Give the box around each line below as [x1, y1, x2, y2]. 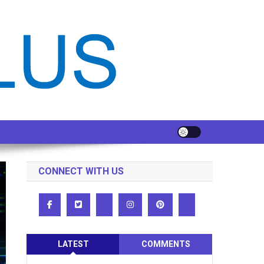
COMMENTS [141, 239, 190, 249]
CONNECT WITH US [38, 166, 124, 177]
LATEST [57, 239, 89, 249]
